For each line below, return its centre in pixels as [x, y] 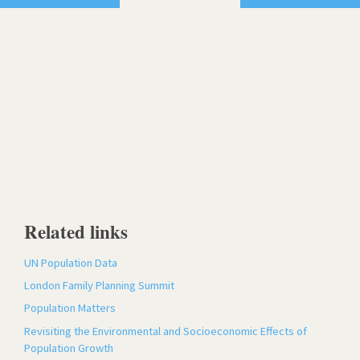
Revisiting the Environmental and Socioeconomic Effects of [166, 331]
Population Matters [70, 308]
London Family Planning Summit [99, 286]
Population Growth [69, 348]
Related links [76, 231]
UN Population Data [71, 263]
